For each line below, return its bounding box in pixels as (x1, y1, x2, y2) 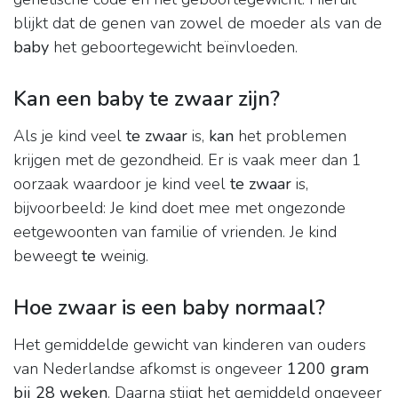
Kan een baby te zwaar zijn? (13, 84, 280, 114)
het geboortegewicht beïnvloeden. (49, 36, 298, 59)
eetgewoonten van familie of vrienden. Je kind (13, 221, 337, 243)
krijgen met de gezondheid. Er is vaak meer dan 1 (13, 149, 362, 171)
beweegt (13, 245, 82, 267)
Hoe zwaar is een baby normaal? (13, 293, 325, 322)
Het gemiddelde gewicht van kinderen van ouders (13, 334, 366, 356)
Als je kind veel (13, 125, 126, 147)
